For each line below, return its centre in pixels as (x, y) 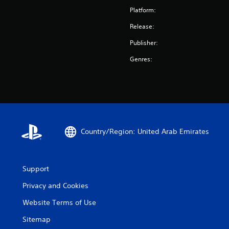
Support (36, 168)
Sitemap (37, 219)
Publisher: (144, 42)
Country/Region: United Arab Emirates (145, 132)
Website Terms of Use (59, 202)
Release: (142, 26)
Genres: (141, 59)
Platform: (143, 10)
